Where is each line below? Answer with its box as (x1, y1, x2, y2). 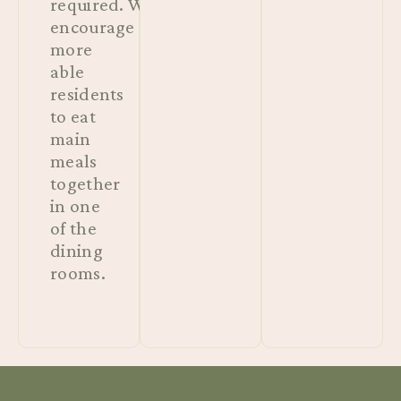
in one (50, 195, 100, 218)
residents (50, 83, 124, 106)
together (50, 173, 121, 195)
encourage (50, 16, 135, 38)
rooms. (50, 262, 106, 285)
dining (50, 240, 103, 262)
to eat (50, 106, 96, 128)
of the (50, 218, 97, 240)
